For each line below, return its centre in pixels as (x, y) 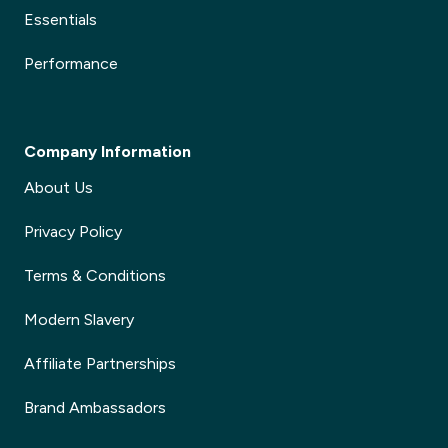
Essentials (60, 19)
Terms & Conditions (95, 275)
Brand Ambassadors (95, 407)
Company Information (107, 151)
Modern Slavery (79, 319)
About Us (58, 187)
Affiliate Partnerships (100, 363)
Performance (71, 63)
